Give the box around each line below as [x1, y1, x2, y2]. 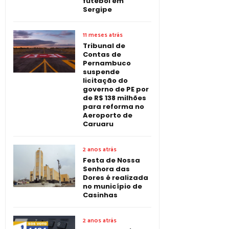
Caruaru [83, 119, 113, 129]
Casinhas [83, 190, 118, 200]
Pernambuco [83, 58, 131, 68]
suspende [83, 66, 120, 77]
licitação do [83, 75, 128, 85]
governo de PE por [83, 84, 149, 94]
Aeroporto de [83, 110, 132, 120]
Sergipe [83, 4, 112, 14]
